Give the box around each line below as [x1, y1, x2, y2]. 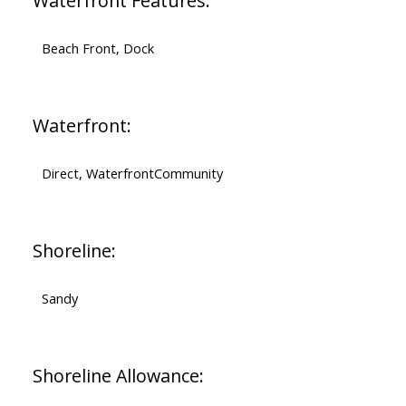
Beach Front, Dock [41, 39, 154, 58]
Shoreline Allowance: [32, 363, 204, 389]
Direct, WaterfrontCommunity [41, 164, 223, 183]
